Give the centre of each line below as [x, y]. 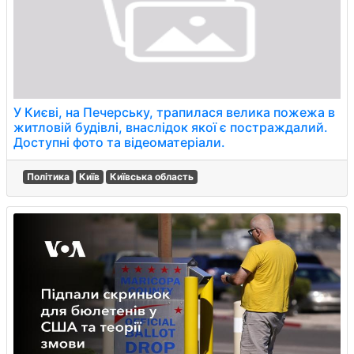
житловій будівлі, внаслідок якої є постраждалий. [171, 127]
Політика [48, 177]
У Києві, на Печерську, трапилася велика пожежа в [174, 112]
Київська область [151, 177]
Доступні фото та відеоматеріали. [119, 142]
